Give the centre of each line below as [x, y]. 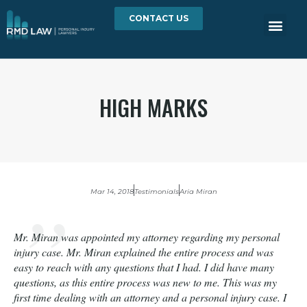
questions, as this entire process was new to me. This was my [145, 282]
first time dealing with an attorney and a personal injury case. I [150, 297]
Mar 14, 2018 [112, 192]
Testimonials [156, 192]
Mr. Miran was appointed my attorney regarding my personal [147, 237]
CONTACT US [158, 18]
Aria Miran [198, 192]
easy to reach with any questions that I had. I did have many [144, 267]
